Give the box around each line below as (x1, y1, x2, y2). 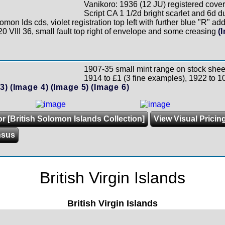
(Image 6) (91, 83, 130, 91)
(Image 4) (10, 83, 49, 91)
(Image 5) (50, 83, 89, 91)
